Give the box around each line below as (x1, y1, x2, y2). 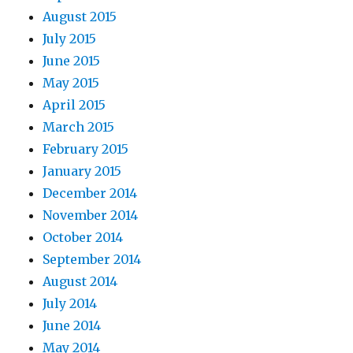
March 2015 (43, 119, 115, 136)
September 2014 (43, 251, 142, 268)
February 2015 (43, 141, 129, 158)
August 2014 (43, 273, 118, 290)
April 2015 (43, 97, 106, 113)
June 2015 (43, 53, 101, 69)
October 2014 (43, 229, 124, 246)
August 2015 (43, 9, 117, 25)
